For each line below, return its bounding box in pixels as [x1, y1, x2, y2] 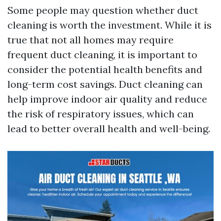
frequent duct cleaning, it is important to [7, 48, 197, 61]
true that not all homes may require [7, 34, 174, 46]
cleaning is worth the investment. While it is [7, 19, 212, 31]
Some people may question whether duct [7, 4, 198, 16]
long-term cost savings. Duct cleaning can [7, 78, 203, 90]
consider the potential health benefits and [7, 63, 202, 75]
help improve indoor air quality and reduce [7, 93, 207, 105]
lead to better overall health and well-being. [7, 122, 210, 135]
